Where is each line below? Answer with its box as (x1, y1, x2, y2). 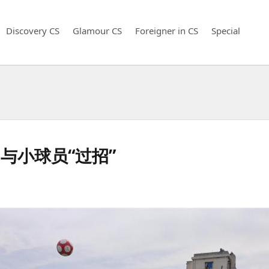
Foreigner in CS (135, 25, 198, 37)
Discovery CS (6, 25, 59, 37)
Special (211, 25, 240, 37)
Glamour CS (73, 25, 122, 37)
